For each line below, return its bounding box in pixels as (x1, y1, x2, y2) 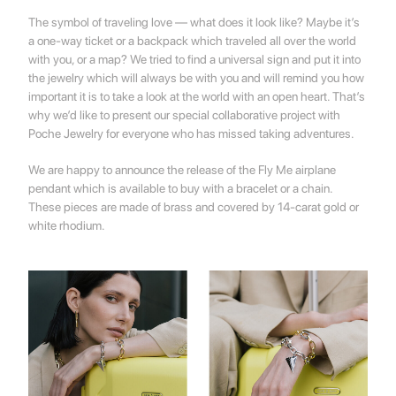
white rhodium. (28, 218, 106, 232)
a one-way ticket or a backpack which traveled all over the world (28, 34, 357, 48)
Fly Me (258, 163, 293, 177)
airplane (293, 163, 337, 177)
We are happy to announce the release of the (28, 163, 259, 177)
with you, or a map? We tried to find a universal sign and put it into (28, 52, 362, 66)
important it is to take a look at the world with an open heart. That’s (28, 89, 366, 103)
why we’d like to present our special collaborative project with (28, 108, 341, 122)
